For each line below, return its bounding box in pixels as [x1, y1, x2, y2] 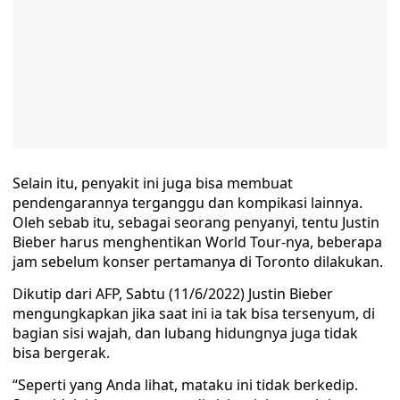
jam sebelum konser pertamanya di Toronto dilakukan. [12, 252, 383, 271]
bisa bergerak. [12, 343, 110, 362]
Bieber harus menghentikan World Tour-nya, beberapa [12, 232, 382, 252]
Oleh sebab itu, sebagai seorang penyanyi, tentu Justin [12, 212, 379, 232]
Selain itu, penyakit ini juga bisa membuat [12, 173, 293, 193]
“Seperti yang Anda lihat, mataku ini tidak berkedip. [12, 375, 358, 395]
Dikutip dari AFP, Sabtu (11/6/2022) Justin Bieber [12, 284, 333, 304]
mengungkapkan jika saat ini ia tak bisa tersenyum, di [12, 304, 375, 323]
